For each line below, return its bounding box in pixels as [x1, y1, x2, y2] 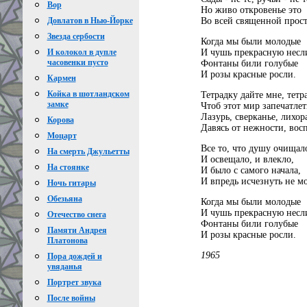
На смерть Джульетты [47, 147, 130, 156]
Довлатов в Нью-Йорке [47, 16, 133, 25]
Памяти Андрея [47, 225, 107, 235]
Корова [47, 115, 74, 125]
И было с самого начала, [200, 164, 301, 175]
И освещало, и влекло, [200, 153, 294, 164]
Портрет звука [47, 278, 101, 287]
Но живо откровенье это [200, 4, 302, 15]
